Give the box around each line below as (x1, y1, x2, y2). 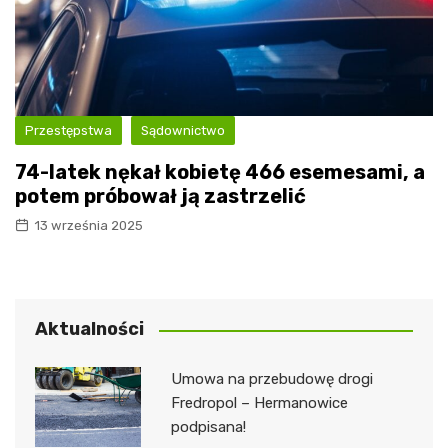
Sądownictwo (141, 123, 225, 139)
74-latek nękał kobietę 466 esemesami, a (15, 160, 425, 185)
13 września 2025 (34, 218, 143, 234)
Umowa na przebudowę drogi (170, 370, 373, 389)
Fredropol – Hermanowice (170, 394, 348, 413)
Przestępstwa (25, 123, 112, 139)
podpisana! (170, 418, 246, 437)
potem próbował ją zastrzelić (15, 184, 306, 209)
